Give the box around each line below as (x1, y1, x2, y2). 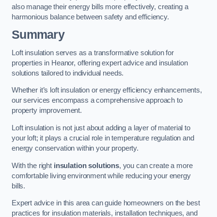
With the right (12, 161, 54, 170)
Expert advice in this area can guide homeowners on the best (12, 199, 200, 207)
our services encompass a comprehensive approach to (12, 96, 183, 105)
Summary (12, 28, 64, 42)
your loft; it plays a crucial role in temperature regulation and (12, 134, 194, 142)
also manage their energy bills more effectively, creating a (12, 2, 188, 11)
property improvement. (12, 107, 82, 115)
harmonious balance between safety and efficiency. (12, 13, 169, 21)
